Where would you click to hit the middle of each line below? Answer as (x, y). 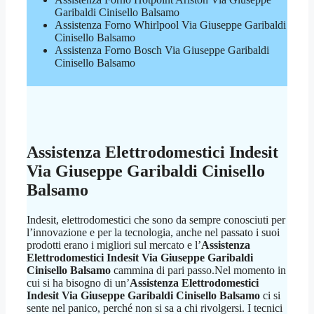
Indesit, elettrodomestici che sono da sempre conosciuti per (156, 219)
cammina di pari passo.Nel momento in (198, 270)
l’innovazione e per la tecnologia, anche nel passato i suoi (153, 232)
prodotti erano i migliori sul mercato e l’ (114, 245)
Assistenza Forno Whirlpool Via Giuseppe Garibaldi (170, 25)
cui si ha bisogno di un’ (78, 282)
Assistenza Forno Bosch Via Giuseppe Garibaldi (162, 50)
